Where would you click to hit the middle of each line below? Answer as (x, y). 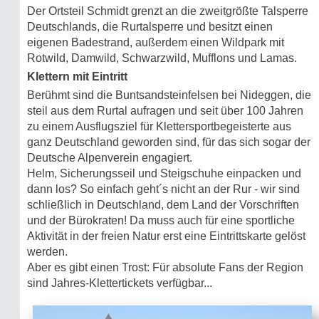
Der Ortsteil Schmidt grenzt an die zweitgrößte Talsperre (168, 11)
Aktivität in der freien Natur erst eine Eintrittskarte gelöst (166, 236)
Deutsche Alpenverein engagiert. (110, 158)
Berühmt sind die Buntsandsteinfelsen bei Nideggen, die (169, 95)
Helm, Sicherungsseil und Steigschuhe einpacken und (164, 174)
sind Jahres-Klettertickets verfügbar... (120, 283)
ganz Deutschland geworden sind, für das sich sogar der (169, 142)
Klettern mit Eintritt (77, 77)
